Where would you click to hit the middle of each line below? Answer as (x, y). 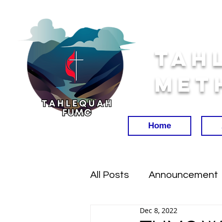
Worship (129, 215)
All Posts (110, 175)
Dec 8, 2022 (159, 210)
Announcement (183, 175)
